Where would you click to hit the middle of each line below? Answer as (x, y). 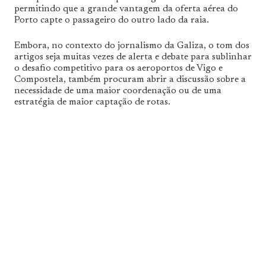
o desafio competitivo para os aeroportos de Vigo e (118, 68)
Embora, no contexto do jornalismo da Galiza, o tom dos (132, 45)
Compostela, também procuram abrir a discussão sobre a (130, 79)
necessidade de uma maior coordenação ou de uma (118, 91)
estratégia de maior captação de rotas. (92, 102)
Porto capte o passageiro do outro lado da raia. (112, 20)
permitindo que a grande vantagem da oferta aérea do (126, 9)
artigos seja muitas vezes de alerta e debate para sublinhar (133, 57)
